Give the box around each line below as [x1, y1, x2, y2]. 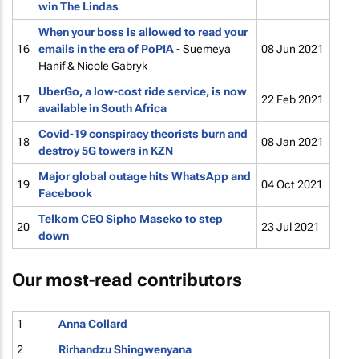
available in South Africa [38, 102, 167, 115]
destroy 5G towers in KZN [38, 144, 173, 157]
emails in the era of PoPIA [38, 42, 174, 55]
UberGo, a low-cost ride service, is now [38, 85, 247, 98]
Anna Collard [58, 317, 127, 330]
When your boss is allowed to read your [38, 26, 248, 38]
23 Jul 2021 [261, 220, 320, 233]
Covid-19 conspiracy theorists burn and [38, 127, 248, 140]
